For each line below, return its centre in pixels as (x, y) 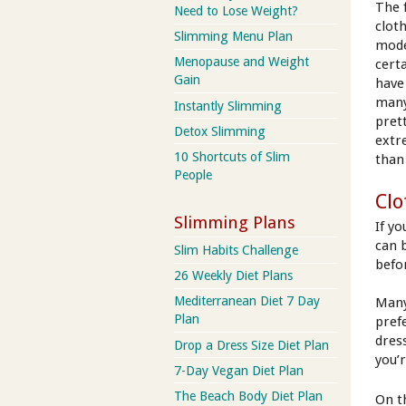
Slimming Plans (235, 222)
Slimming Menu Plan (233, 37)
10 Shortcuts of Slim (232, 157)
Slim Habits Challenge (236, 250)
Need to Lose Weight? (236, 11)
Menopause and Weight (242, 62)
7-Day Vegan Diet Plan (239, 370)
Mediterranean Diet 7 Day (247, 301)
